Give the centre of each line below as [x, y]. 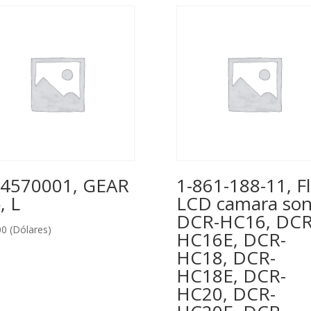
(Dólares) [30, 230]
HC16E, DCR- [231, 240]
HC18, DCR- [226, 258]
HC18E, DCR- [231, 276]
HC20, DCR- [226, 294]
